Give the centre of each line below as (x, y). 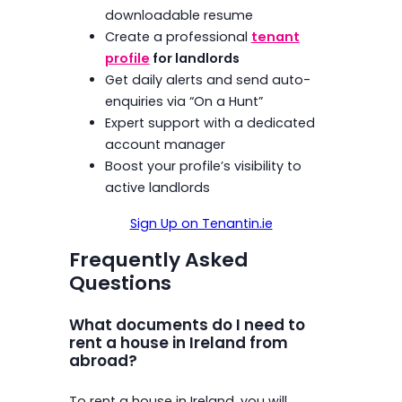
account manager (165, 145)
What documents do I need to (187, 325)
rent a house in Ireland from (178, 343)
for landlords (194, 59)
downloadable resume (179, 16)
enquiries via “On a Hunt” (184, 102)
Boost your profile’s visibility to (203, 166)
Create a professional (178, 37)
